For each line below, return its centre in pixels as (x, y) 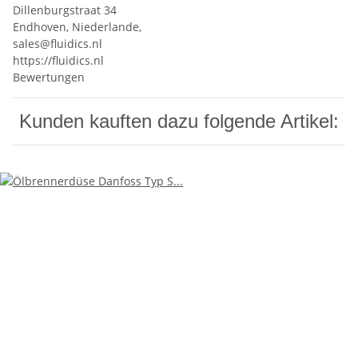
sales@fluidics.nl (58, 44)
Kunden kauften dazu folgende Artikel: (179, 121)
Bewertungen (49, 78)
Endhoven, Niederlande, (79, 27)
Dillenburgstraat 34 (65, 10)
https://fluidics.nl (58, 61)
